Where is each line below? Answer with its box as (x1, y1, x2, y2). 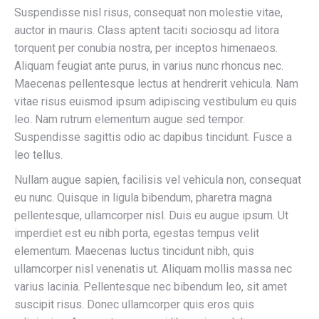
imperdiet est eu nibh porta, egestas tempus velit (14, 226, 259, 240)
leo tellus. (14, 148, 63, 162)
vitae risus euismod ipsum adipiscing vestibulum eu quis (14, 95, 297, 108)
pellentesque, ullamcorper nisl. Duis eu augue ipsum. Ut (14, 209, 288, 222)
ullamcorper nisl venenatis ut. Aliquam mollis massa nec (14, 262, 292, 276)
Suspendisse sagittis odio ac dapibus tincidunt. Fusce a (14, 130, 292, 144)
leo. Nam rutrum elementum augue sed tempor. (14, 113, 245, 126)
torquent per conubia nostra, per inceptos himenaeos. (14, 41, 278, 55)
